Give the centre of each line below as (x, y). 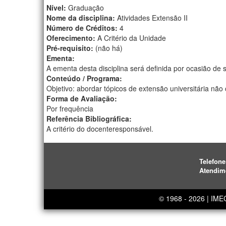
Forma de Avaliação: (83, 98)
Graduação (86, 7)
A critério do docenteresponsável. (100, 128)
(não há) (109, 48)
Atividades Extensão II (152, 17)
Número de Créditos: (83, 27)
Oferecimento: (72, 38)
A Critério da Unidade (132, 38)
